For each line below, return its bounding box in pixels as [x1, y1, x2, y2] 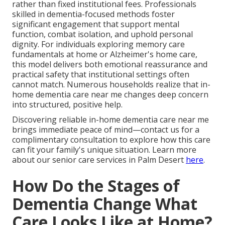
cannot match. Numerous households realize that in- [12, 79, 210, 90]
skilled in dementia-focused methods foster [12, 9, 175, 20]
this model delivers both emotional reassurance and [12, 59, 207, 70]
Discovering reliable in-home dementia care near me [12, 114, 209, 126]
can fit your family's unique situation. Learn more [12, 144, 196, 156]
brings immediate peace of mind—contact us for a [12, 124, 199, 136]
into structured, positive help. [12, 99, 123, 110]
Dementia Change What [12, 193, 197, 215]
